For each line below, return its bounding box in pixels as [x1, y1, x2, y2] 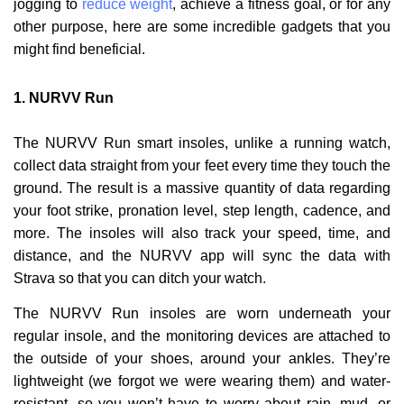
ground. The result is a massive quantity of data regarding [14, 180, 390, 197]
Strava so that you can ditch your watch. [14, 271, 266, 287]
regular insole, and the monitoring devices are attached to [14, 328, 390, 344]
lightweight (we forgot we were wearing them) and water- [14, 373, 390, 390]
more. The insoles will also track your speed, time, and [14, 225, 390, 242]
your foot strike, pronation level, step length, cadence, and [14, 203, 390, 219]
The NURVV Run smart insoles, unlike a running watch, [14, 135, 390, 151]
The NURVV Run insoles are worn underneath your [14, 306, 390, 322]
